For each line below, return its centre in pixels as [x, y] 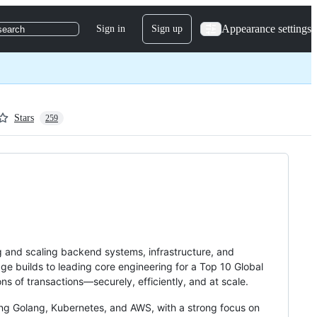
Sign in [111, 29]
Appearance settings [266, 29]
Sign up [167, 29]
